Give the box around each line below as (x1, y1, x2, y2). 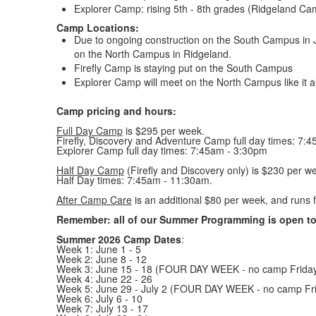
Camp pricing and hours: (56, 104, 176, 118)
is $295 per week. (122, 123, 205, 138)
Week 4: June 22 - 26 (56, 272, 152, 286)
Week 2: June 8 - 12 (56, 252, 147, 266)
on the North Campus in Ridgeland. (73, 47, 231, 61)
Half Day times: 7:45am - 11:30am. (56, 173, 212, 187)
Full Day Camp (56, 123, 123, 138)
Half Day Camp (56, 163, 124, 177)
